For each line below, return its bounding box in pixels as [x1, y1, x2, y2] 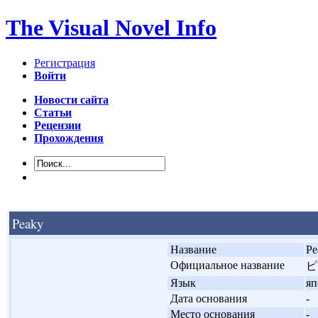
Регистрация [34, 56, 95, 69]
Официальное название [170, 258, 285, 271]
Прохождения [34, 131, 104, 144]
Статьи [34, 106, 72, 119]
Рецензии [34, 119, 81, 131]
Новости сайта [34, 93, 109, 106]
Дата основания [170, 292, 247, 305]
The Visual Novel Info [6, 15, 216, 41]
